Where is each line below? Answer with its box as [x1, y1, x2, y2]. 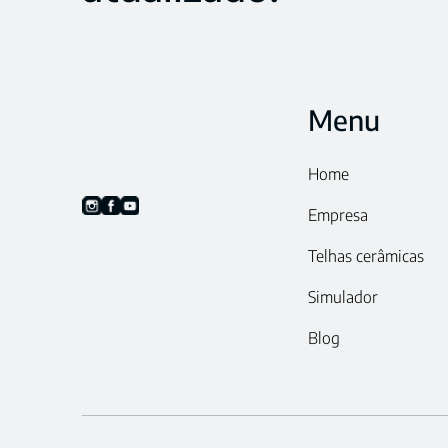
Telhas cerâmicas [308, 246, 425, 267]
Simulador [308, 287, 379, 308]
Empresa [308, 205, 369, 226]
